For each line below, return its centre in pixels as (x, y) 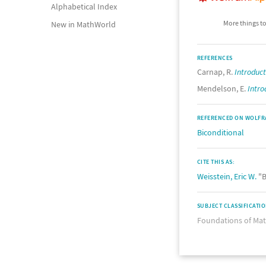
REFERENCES (215, 58)
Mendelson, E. (222, 88)
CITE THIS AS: (216, 162)
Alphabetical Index (84, 7)
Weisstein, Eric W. (227, 176)
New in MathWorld (83, 24)
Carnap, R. (216, 72)
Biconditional (221, 132)
